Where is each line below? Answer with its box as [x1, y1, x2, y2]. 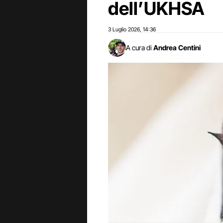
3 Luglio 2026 [108, 26, 140, 33]
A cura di [126, 43, 152, 52]
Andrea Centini [153, 43, 201, 52]
